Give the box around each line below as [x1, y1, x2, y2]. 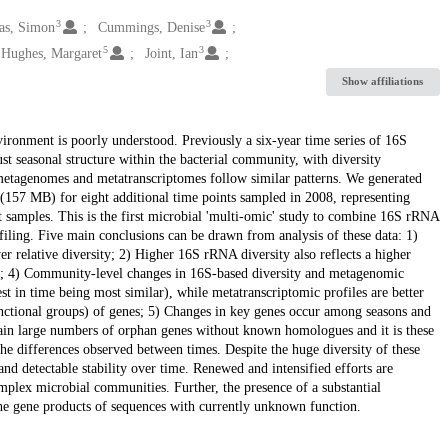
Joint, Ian [144, 45, 198, 61]
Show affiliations [342, 75, 424, 88]
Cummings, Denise [97, 19, 205, 35]
